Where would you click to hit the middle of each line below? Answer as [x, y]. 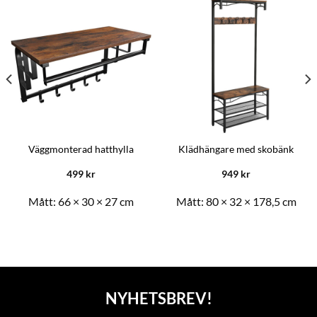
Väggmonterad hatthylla [81, 150]
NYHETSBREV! [158, 298]
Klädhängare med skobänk [236, 150]
